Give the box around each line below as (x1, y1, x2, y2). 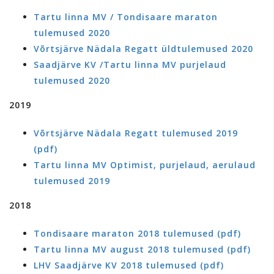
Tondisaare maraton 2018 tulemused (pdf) (34, 228, 241, 239)
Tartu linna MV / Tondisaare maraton (34, 11, 218, 23)
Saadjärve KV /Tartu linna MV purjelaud (34, 59, 226, 70)
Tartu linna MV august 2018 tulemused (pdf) (34, 243, 251, 255)
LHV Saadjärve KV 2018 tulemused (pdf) (34, 259, 224, 271)
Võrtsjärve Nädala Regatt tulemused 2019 (34, 127, 238, 139)
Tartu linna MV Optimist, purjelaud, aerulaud (34, 159, 256, 171)
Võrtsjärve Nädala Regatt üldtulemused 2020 (34, 43, 253, 54)
